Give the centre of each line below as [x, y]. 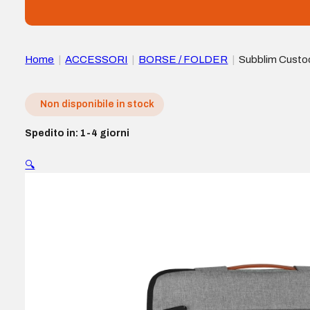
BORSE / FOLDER [183, 59]
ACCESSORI [97, 59]
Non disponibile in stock [98, 104]
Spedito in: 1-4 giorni [77, 134]
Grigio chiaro [55, 76]
